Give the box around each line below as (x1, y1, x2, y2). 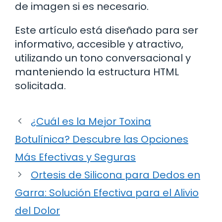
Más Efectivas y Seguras (15, 150, 136, 164)
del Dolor (15, 203, 60, 218)
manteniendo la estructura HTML (15, 64, 179, 79)
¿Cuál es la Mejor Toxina (31, 114, 151, 128)
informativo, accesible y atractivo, (15, 37, 183, 51)
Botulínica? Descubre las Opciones (15, 132, 188, 146)
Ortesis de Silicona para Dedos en (31, 167, 200, 182)
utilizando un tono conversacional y (15, 51, 191, 65)
